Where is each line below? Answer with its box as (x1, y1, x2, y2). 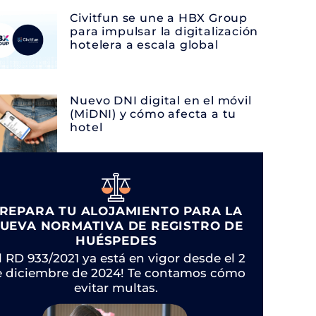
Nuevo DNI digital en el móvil (70, 94, 252, 108)
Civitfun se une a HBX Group (70, 11, 248, 25)
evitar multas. (74, 280, 159, 295)
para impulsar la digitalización (70, 24, 259, 38)
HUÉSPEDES (75, 233, 157, 248)
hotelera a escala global (70, 37, 219, 51)
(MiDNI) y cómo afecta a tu (70, 107, 237, 121)
